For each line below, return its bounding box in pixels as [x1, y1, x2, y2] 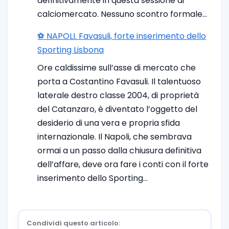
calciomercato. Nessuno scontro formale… [37, 8, 208, 20]
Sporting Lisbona [37, 43, 104, 56]
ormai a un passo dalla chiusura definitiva [37, 144, 202, 156]
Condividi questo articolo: [27, 218, 120, 228]
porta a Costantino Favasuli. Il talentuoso [37, 75, 201, 87]
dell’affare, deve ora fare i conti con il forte [37, 158, 209, 170]
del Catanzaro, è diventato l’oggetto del [37, 103, 198, 115]
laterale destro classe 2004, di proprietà [37, 89, 199, 101]
